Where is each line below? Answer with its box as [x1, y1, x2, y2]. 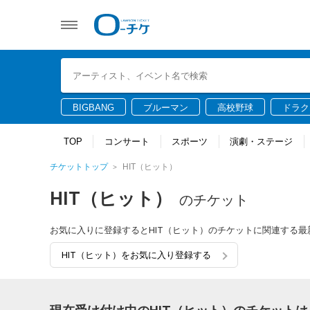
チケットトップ [50, 162, 108, 172]
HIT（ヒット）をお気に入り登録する [62, 250, 211, 260]
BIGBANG [73, 102, 114, 113]
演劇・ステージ [230, 136, 293, 147]
